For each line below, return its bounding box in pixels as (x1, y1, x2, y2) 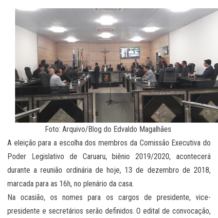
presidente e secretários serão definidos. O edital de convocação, (7, 206, 211, 216)
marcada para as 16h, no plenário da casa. (7, 179, 134, 189)
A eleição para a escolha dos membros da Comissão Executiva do (7, 138, 211, 148)
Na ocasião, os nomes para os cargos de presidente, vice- (7, 193, 211, 202)
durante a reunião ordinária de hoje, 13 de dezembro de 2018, (7, 165, 211, 175)
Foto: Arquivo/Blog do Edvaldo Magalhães (45, 125, 173, 134)
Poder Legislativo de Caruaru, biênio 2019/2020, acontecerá (7, 152, 211, 162)
